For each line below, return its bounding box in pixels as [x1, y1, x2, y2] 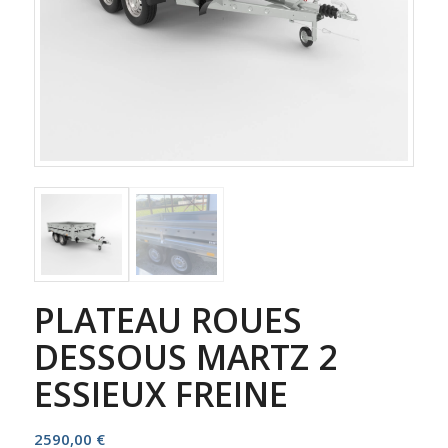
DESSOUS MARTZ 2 [33, 333, 337, 380]
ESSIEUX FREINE [33, 370, 288, 417]
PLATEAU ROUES [33, 296, 302, 343]
